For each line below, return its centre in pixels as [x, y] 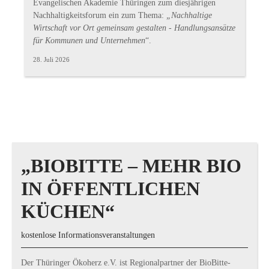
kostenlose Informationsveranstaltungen [88, 235]
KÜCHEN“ [68, 211]
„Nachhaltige [189, 15]
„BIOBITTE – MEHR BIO [131, 166]
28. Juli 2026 [52, 59]
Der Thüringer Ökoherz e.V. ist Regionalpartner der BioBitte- [126, 263]
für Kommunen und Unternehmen [89, 41]
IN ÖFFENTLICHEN [110, 189]
